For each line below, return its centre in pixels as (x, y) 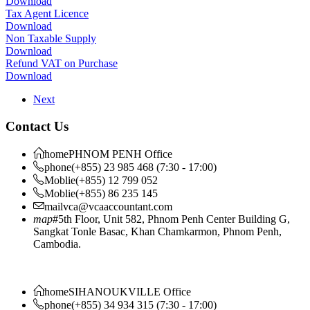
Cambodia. (57, 244)
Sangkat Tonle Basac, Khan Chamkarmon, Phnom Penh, (157, 231)
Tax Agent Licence (47, 14)
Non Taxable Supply (51, 39)
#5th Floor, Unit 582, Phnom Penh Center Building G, (171, 219)
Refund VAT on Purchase (62, 64)
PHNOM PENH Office (120, 154)
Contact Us (37, 127)
